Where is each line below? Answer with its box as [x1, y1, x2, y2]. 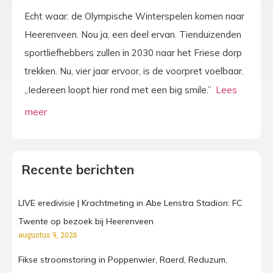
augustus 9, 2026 [18, 230, 77, 240]
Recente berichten [21, 161, 134, 178]
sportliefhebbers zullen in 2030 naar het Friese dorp [24, 47, 242, 58]
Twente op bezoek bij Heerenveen [18, 216, 154, 227]
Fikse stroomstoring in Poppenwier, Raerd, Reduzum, [18, 254, 227, 266]
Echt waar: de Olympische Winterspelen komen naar [24, 10, 244, 22]
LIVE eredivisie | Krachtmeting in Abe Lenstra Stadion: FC [18, 197, 242, 209]
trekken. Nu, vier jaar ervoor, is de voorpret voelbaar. [24, 65, 244, 77]
